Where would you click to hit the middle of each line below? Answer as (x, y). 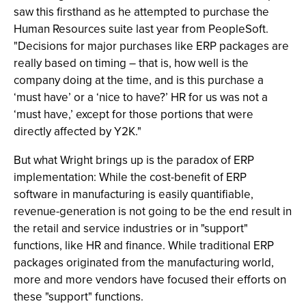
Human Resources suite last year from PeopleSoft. (141, 29)
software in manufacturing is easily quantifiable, (134, 194)
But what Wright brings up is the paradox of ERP (134, 160)
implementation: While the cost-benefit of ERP (130, 177)
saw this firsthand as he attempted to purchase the (141, 12)
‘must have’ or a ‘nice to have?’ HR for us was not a (141, 97)
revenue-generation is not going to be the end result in (153, 211)
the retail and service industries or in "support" (131, 228)
